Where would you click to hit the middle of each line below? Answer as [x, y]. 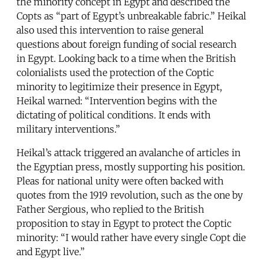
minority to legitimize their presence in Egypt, [119, 86]
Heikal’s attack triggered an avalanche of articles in [128, 152]
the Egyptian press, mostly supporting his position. [131, 166]
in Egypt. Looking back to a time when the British [126, 58]
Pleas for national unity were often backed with [120, 181]
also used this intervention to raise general [110, 30]
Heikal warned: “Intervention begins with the [117, 100]
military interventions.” [68, 129]
